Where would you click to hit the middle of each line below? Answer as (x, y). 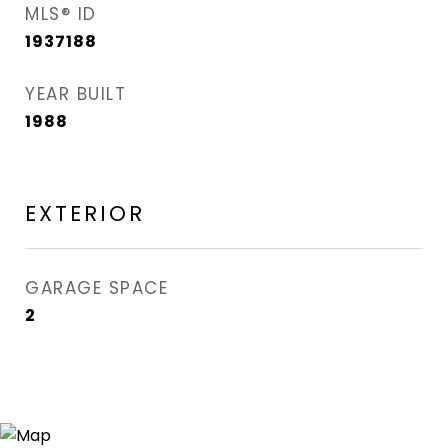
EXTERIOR (85, 213)
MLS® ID (61, 14)
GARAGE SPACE (96, 288)
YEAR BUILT (75, 94)
